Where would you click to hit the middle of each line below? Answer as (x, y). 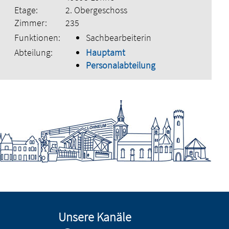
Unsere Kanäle (95, 217)
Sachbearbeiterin (118, 37)
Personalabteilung (120, 65)
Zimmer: (30, 22)
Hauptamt (105, 52)
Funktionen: (37, 37)
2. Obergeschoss (96, 10)
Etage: (26, 10)
